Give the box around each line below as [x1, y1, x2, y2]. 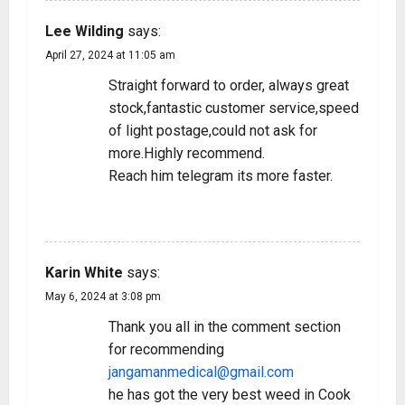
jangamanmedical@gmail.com [108, 363, 294, 381]
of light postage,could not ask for [108, 122, 317, 139]
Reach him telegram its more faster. [108, 167, 333, 184]
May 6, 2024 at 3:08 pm [45, 290, 161, 303]
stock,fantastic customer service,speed [108, 99, 359, 117]
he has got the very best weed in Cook [108, 386, 351, 403]
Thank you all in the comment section [108, 318, 341, 335]
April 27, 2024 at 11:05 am [45, 49, 175, 61]
